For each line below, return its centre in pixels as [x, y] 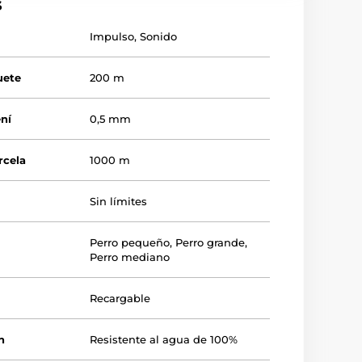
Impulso [112, 37]
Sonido [159, 37]
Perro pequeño [130, 243]
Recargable [120, 299]
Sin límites [119, 202]
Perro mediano [130, 257]
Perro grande [210, 243]
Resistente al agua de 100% [164, 340]
